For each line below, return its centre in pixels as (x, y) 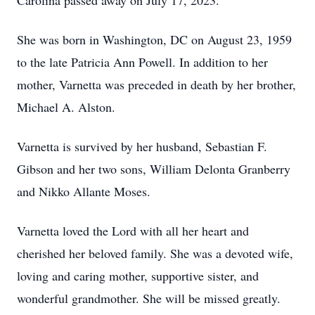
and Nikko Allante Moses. (84, 191)
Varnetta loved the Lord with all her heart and (133, 231)
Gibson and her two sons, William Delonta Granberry (154, 169)
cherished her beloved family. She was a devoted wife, (155, 253)
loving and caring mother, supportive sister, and (138, 276)
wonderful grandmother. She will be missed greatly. (149, 298)
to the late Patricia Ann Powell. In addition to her (142, 62)
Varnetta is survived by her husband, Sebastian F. (142, 146)
